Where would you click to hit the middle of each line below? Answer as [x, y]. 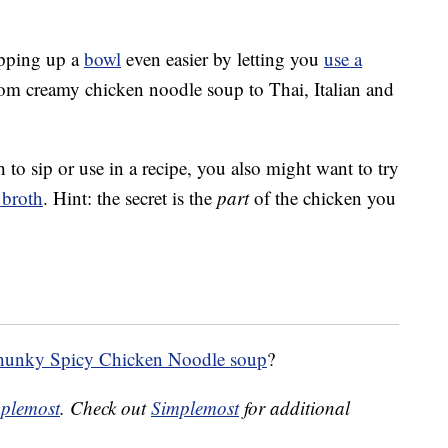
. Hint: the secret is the [130, 198]
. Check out [105, 408]
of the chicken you [322, 198]
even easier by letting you [222, 59]
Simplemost [195, 408]
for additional [294, 408]
